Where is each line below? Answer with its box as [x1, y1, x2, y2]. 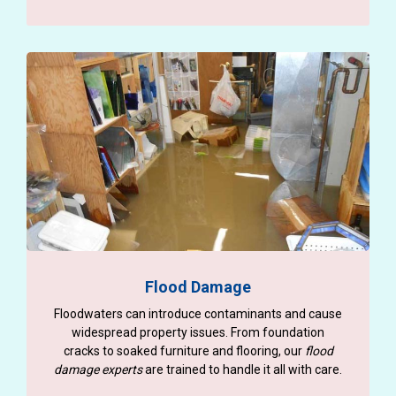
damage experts [54, 362, 142, 377]
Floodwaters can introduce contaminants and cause [54, 306, 342, 321]
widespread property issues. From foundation [72, 324, 324, 339]
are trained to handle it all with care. [142, 362, 342, 377]
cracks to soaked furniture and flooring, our [63, 343, 305, 358]
